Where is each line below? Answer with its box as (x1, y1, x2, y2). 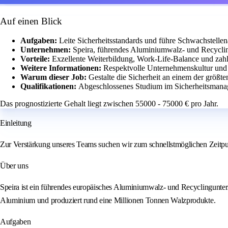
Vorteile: (20, 54, 52, 64)
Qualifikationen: (20, 82, 78, 91)
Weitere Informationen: (20, 64, 103, 73)
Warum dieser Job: (20, 73, 89, 82)
